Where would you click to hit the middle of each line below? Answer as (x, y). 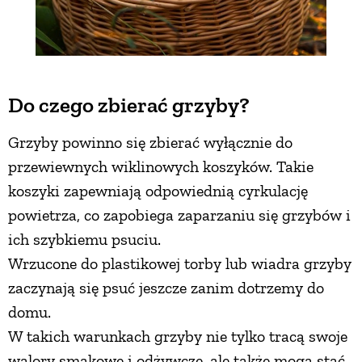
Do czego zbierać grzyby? (129, 105)
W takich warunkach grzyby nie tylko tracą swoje (178, 337)
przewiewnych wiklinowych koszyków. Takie (161, 167)
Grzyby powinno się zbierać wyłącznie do (150, 143)
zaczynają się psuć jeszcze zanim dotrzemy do (166, 288)
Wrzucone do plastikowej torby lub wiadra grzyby (180, 264)
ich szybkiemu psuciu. (84, 240)
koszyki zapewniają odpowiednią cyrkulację (158, 191)
